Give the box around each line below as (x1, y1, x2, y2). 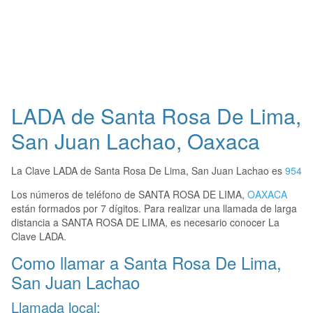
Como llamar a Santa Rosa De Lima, (11, 250, 282, 275)
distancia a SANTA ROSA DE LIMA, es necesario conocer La (11, 215, 279, 230)
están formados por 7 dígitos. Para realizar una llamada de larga (11, 201, 297, 216)
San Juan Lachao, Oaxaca (11, 126, 260, 156)
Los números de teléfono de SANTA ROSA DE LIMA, (11, 187, 247, 202)
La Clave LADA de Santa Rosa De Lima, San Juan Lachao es (11, 163, 285, 178)
